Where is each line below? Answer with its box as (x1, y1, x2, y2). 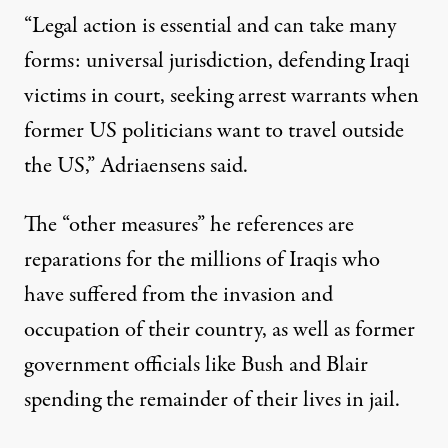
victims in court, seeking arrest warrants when (24, 80, 419, 113)
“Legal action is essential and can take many (24, 10, 396, 43)
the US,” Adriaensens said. (24, 150, 248, 183)
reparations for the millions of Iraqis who (24, 244, 380, 277)
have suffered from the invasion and (24, 279, 333, 312)
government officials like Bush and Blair (24, 349, 368, 382)
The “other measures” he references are (24, 209, 354, 242)
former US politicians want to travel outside (24, 115, 404, 148)
